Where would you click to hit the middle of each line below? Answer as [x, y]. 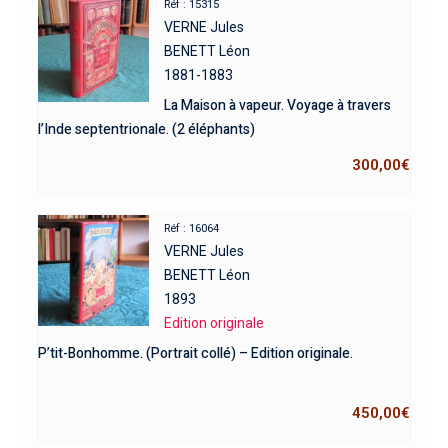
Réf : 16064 [192, 228]
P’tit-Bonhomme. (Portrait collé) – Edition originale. [195, 353]
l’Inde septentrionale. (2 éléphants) [146, 129]
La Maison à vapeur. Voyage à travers [278, 105]
